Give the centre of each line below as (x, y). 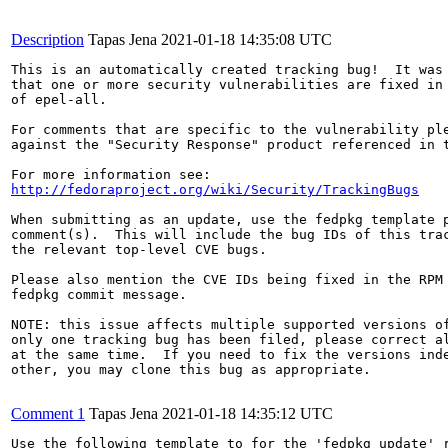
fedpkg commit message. (99, 294)
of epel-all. (59, 99)
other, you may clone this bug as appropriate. (191, 369)
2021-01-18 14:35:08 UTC (246, 39)
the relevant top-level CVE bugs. (139, 249)
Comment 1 (48, 413)
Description (47, 39)
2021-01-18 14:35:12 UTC (247, 413)
